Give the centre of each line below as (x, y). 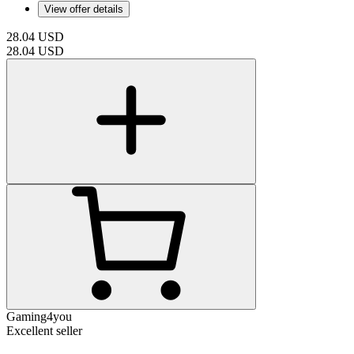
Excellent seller (44, 330)
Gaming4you (39, 316)
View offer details (84, 9)
